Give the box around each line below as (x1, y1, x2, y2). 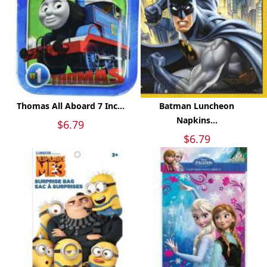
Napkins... (176, 114, 218, 126)
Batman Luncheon (159, 100, 234, 112)
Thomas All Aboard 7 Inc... (16, 100, 125, 112)
